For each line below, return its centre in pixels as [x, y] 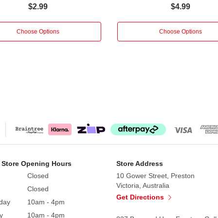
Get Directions [141, 197]
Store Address [140, 163]
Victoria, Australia [143, 185]
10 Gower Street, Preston [155, 175]
